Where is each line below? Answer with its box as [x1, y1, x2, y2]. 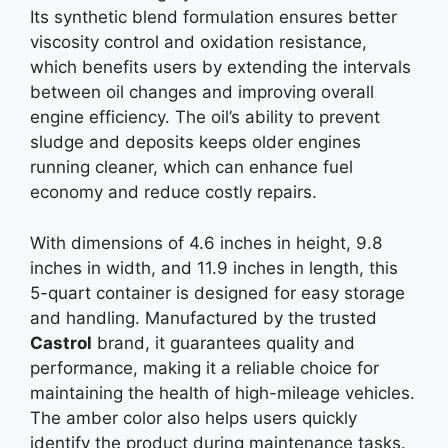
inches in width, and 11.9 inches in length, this [30, 257, 398, 278]
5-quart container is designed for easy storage [30, 282, 405, 303]
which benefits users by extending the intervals [30, 57, 411, 77]
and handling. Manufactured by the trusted [30, 307, 377, 328]
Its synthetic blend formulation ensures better [30, 7, 397, 27]
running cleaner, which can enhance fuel [30, 157, 353, 177]
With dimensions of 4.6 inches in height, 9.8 [30, 232, 382, 253]
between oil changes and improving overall [30, 82, 374, 102]
